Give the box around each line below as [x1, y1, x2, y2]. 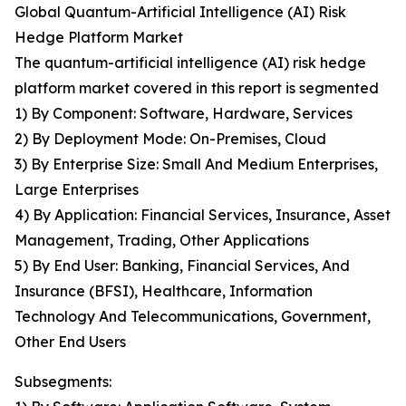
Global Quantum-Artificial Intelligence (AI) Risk [14, 3, 346, 22]
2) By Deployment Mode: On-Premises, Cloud [14, 130, 326, 149]
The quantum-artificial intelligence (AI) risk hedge [14, 53, 366, 72]
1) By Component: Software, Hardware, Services [14, 104, 353, 123]
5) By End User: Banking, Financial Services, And [14, 256, 350, 275]
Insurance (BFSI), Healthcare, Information [14, 282, 313, 301]
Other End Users [14, 333, 126, 352]
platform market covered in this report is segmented [14, 79, 379, 98]
